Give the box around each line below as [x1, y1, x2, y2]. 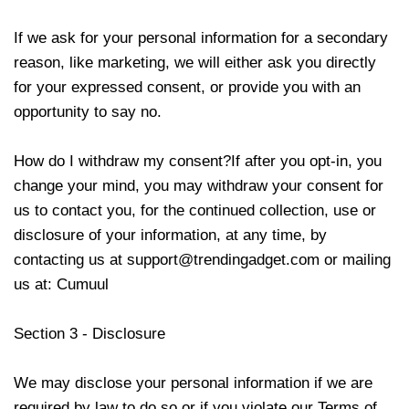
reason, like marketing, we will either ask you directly [14, 54, 376, 71]
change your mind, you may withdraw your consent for [14, 177, 383, 194]
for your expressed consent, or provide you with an [14, 79, 361, 96]
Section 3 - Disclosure [14, 325, 165, 342]
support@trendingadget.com [127, 251, 320, 268]
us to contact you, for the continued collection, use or [14, 202, 376, 219]
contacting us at [14, 251, 127, 268]
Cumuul [57, 276, 109, 293]
